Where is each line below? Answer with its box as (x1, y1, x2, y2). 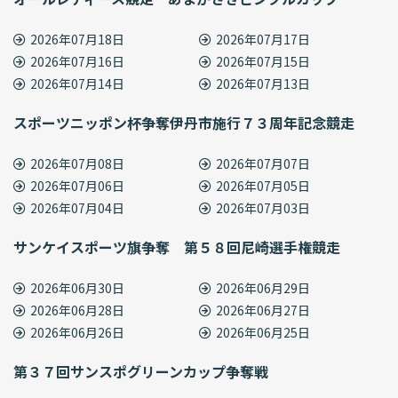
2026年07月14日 (30, 75, 124, 93)
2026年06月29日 (216, 279, 310, 298)
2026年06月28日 (30, 301, 124, 320)
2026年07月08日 (30, 155, 124, 173)
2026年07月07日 (216, 155, 310, 173)
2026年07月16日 (30, 52, 124, 71)
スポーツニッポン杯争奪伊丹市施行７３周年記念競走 (13, 112, 354, 134)
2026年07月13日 (216, 75, 310, 93)
